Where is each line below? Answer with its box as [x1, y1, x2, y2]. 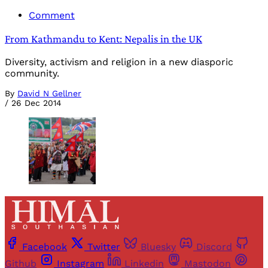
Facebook [22, 241, 67, 253]
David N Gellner [17, 88, 81, 98]
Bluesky [141, 241, 176, 253]
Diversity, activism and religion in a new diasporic [5, 56, 233, 68]
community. [5, 67, 59, 79]
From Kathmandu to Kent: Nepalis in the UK [5, 32, 202, 45]
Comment [29, 10, 75, 22]
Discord [196, 241, 232, 253]
